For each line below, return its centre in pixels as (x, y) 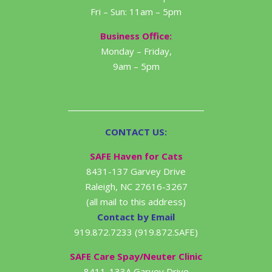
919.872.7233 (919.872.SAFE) (136, 232)
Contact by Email (136, 217)
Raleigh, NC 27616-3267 (136, 187)
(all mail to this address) (136, 202)
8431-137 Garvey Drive (136, 172)
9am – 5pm (136, 66)
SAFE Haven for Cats (136, 156)
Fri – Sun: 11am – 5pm (136, 12)
